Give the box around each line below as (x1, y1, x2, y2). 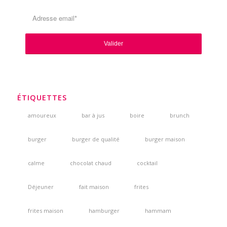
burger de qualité (71, 135, 120, 143)
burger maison (144, 135, 185, 143)
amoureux (27, 111, 56, 120)
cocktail (136, 159, 158, 167)
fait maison (79, 183, 109, 191)
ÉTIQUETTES (17, 93, 67, 103)
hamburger (88, 207, 120, 215)
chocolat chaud (69, 159, 111, 167)
